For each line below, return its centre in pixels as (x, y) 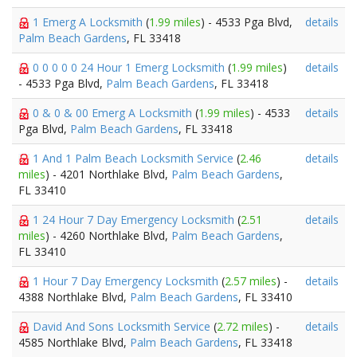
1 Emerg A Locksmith (89, 22)
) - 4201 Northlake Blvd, (108, 174)
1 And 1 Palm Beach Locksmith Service (135, 158)
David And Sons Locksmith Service (123, 326)
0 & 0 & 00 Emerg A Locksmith (114, 113)
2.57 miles (251, 281)
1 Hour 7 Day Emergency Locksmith (127, 281)
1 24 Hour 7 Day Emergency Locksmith (135, 220)
